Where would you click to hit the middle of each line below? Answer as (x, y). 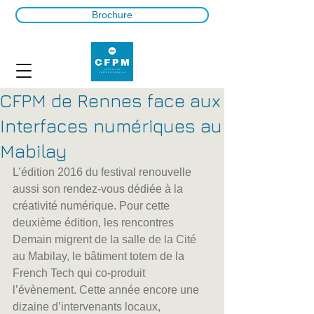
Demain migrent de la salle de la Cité (106, 239)
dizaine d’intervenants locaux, (88, 307)
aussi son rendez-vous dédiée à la (99, 189)
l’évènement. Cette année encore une (107, 290)
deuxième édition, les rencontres (95, 223)
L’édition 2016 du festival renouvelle (103, 172)
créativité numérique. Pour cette (93, 206)
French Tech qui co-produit (80, 273)
